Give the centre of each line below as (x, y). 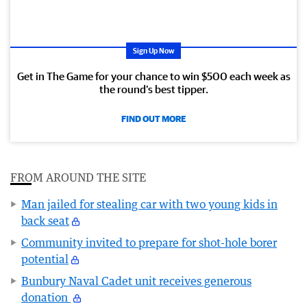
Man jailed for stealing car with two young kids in (149, 204)
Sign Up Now (153, 50)
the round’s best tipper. (153, 89)
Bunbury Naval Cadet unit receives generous (136, 281)
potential (45, 259)
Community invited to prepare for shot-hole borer (149, 242)
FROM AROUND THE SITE (78, 177)
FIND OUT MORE (153, 119)
